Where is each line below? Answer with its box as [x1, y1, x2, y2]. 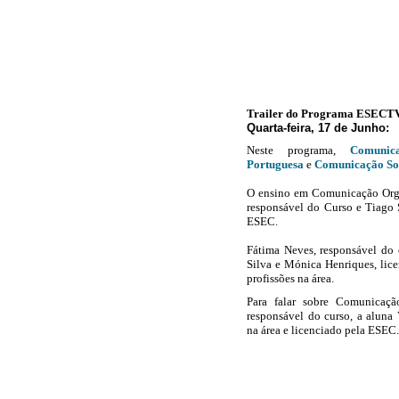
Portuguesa [247, 158, 304, 171]
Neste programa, [247, 143, 351, 157]
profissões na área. [247, 272, 334, 285]
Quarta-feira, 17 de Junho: [247, 121, 389, 134]
